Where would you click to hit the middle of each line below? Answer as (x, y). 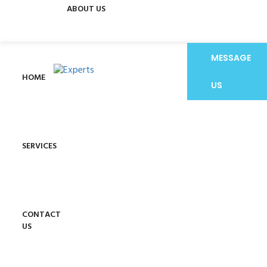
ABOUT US (86, 10)
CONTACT (41, 215)
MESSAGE (231, 58)
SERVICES (39, 147)
